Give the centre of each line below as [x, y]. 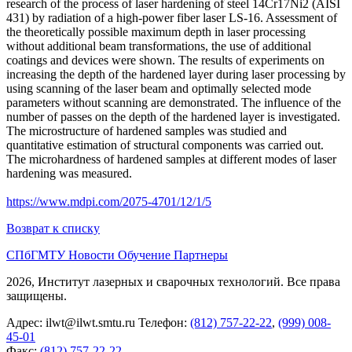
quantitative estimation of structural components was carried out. [165, 145]
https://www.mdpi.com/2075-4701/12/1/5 [109, 201]
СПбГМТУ [37, 255]
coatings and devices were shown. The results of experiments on [165, 60]
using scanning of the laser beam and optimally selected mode [159, 88]
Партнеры [201, 255]
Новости [93, 255]
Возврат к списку [53, 228]
